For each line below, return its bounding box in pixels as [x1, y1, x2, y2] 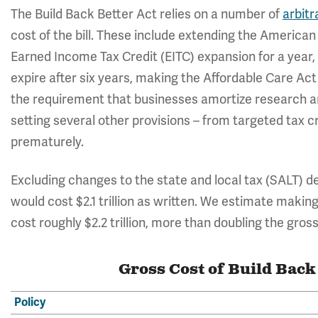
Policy [14, 295, 45, 309]
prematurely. [11, 134, 84, 150]
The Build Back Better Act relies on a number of [11, 6, 283, 22]
